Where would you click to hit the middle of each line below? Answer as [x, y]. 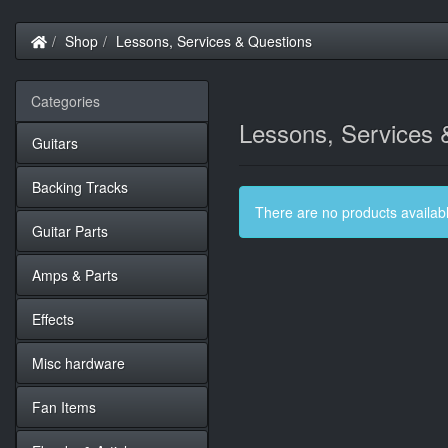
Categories [65, 101]
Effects [53, 319]
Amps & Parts [75, 275]
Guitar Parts [70, 231]
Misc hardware [78, 363]
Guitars [55, 143]
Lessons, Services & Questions [213, 41]
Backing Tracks [80, 187]
